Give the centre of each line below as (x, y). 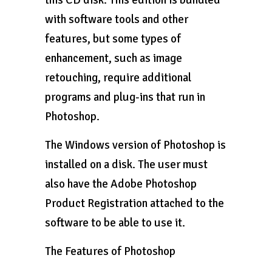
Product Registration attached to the (134, 203)
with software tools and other (117, 19)
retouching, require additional (118, 78)
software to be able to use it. (115, 223)
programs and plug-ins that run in (125, 97)
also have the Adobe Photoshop (121, 184)
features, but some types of (113, 39)
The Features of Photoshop (110, 251)
